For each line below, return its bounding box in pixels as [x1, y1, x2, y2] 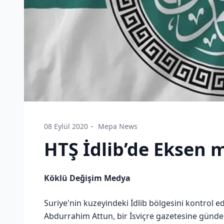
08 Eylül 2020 [44, 121, 88, 131]
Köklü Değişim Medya [44, 172, 130, 183]
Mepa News [98, 121, 137, 131]
